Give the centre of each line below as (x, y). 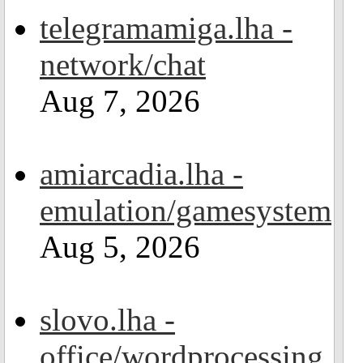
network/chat (123, 64)
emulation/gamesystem (186, 210)
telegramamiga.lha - (166, 28)
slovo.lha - (107, 320)
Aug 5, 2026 (120, 247)
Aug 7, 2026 (120, 101)
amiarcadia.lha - (141, 174)
